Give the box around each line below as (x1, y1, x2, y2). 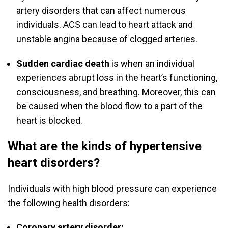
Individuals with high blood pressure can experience (8, 183, 217, 194)
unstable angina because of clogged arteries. (16, 34, 199, 45)
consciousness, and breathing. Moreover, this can (16, 87, 216, 98)
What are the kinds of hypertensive (8, 139, 202, 154)
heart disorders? (8, 156, 100, 170)
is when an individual (109, 58, 194, 69)
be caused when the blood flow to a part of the (16, 101, 203, 112)
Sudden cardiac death (16, 58, 109, 69)
